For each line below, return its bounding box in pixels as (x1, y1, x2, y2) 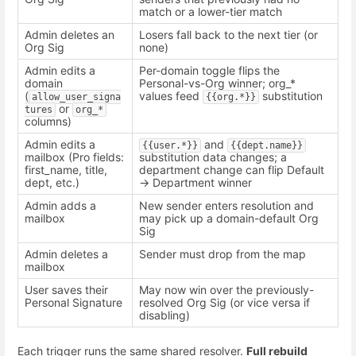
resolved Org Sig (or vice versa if (139, 296, 310, 310)
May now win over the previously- (139, 283, 314, 297)
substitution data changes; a (139, 150, 287, 164)
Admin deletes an (25, 28, 114, 42)
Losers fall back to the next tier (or (139, 28, 318, 42)
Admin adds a (25, 199, 96, 213)
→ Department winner (139, 176, 252, 190)
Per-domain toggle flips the (139, 64, 280, 78)
